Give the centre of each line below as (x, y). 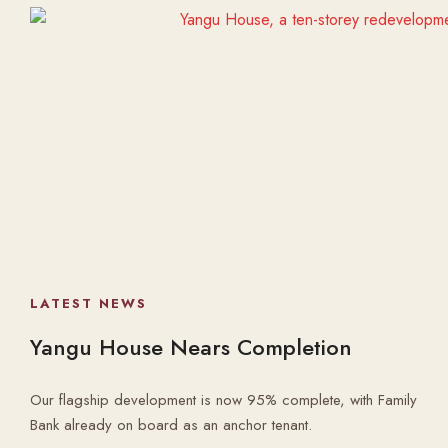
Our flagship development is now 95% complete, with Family (223, 400)
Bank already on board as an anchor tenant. (171, 425)
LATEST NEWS (88, 303)
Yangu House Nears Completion (191, 347)
